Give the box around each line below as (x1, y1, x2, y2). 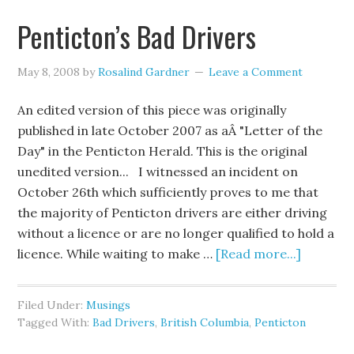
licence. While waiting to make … (17, 246, 217, 262)
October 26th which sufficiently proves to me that (17, 184, 319, 200)
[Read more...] (216, 246, 302, 262)
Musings (86, 298, 131, 312)
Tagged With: (17, 315, 93, 330)
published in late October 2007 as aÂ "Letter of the (17, 122, 323, 138)
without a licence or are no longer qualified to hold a (17, 225, 335, 241)
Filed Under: (17, 298, 87, 312)
